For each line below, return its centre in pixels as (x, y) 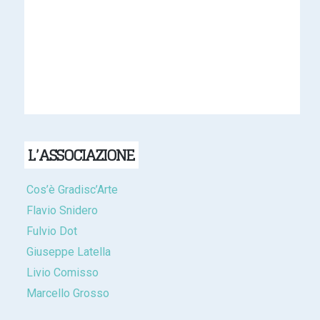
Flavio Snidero (62, 210)
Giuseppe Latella (68, 251)
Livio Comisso (62, 272)
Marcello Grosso (67, 293)
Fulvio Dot (51, 231)
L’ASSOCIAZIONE (81, 155)
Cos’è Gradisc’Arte (72, 189)
